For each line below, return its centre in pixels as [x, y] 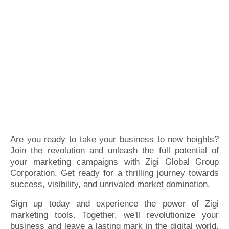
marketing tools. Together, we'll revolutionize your [114, 215]
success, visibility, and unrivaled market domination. [110, 184]
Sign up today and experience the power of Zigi [114, 204]
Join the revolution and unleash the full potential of [114, 151]
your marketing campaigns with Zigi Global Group [114, 162]
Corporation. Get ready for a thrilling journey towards [114, 173]
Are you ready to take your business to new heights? [114, 139]
